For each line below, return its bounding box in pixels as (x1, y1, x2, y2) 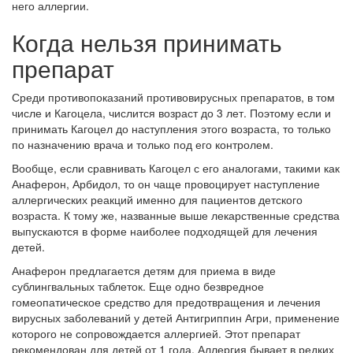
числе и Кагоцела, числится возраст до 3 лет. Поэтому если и (12, 105, 331, 121)
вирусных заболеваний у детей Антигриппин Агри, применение (12, 310, 340, 325)
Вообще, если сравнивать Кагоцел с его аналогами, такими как (12, 160, 340, 176)
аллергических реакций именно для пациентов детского (12, 191, 303, 207)
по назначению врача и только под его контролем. (12, 136, 273, 152)
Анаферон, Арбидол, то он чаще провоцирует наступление (12, 176, 320, 191)
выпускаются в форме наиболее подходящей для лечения (12, 223, 318, 239)
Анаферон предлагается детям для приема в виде (12, 262, 276, 278)
